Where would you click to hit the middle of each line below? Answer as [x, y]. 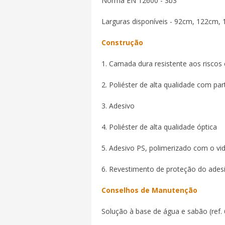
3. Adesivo [118, 106]
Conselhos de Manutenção [149, 190]
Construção [122, 42]
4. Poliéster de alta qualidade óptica [159, 127]
